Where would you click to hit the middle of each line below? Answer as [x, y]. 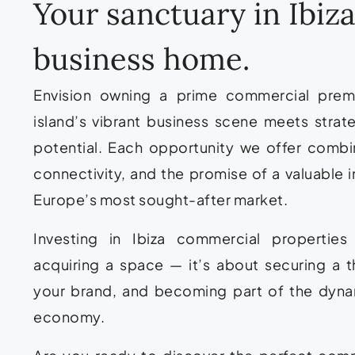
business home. [141, 58]
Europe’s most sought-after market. [160, 199]
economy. [69, 316]
